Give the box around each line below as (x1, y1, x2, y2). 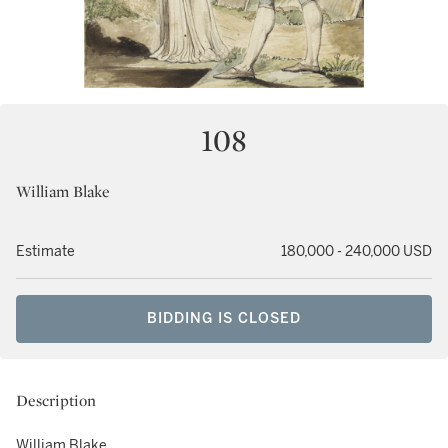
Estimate (16, 243, 75, 260)
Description (16, 390, 96, 411)
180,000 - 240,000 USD (281, 243, 432, 260)
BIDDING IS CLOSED (147, 310, 301, 327)
